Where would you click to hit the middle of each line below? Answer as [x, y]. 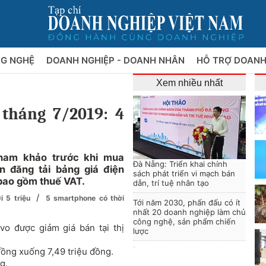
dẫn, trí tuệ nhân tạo [171, 183]
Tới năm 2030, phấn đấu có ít [187, 202]
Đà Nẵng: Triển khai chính [180, 164]
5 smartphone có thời [85, 198]
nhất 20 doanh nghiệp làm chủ [189, 212]
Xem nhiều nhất [189, 83]
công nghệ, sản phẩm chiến [184, 221]
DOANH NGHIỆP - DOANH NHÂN [116, 60]
